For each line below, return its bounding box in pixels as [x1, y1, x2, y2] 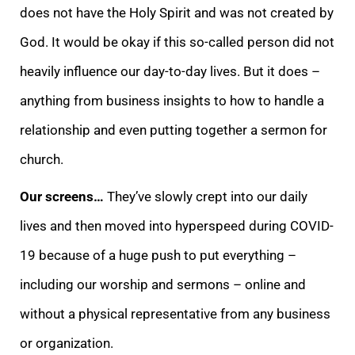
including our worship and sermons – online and [20, 276, 306, 292]
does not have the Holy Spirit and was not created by [20, 4, 334, 21]
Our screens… [20, 188, 104, 204]
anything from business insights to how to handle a [20, 92, 324, 109]
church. [20, 151, 70, 167]
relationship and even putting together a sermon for [20, 121, 327, 138]
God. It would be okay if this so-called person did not [20, 33, 334, 50]
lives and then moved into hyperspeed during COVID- [20, 217, 334, 234]
